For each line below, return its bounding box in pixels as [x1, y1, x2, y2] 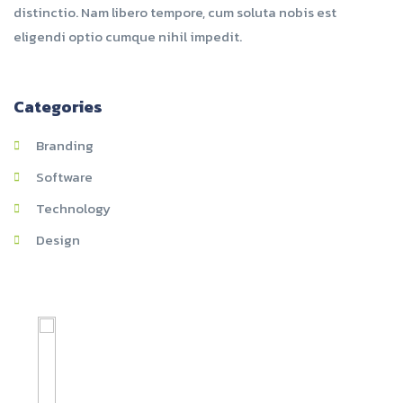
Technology [36, 198, 111, 219]
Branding [36, 135, 94, 156]
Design [36, 229, 80, 250]
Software [36, 166, 93, 187]
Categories [13, 94, 103, 119]
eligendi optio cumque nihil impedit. [13, 26, 242, 47]
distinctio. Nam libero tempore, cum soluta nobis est [13, 2, 336, 22]
